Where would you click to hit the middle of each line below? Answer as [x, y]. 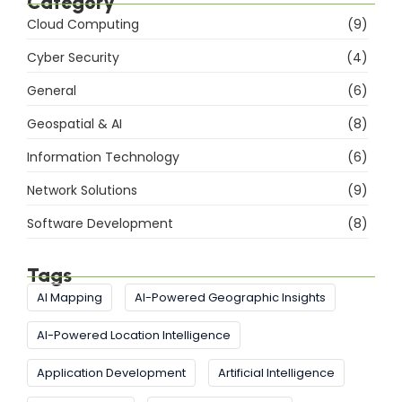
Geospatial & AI [74, 124]
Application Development [111, 373]
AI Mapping [70, 298]
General [52, 91]
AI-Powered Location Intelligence [134, 336]
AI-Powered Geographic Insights [230, 298]
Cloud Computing [83, 25]
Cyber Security [73, 58]
